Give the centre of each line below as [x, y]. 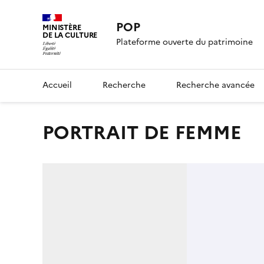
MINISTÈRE [62, 27]
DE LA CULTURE [70, 35]
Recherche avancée [215, 85]
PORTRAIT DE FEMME [148, 132]
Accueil [57, 85]
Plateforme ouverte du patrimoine [185, 42]
